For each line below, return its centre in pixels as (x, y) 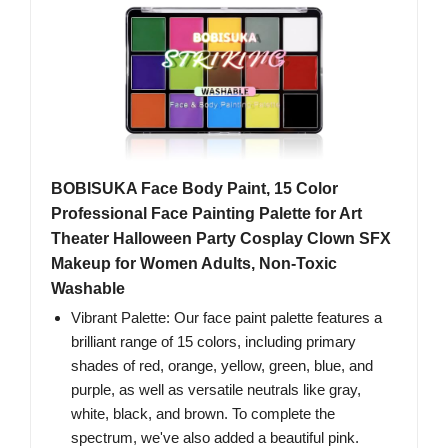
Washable (88, 289)
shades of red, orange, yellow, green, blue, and (222, 366)
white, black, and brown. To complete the (203, 414)
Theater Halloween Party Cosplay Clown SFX (221, 239)
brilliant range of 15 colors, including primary (213, 342)
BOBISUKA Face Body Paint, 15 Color (194, 189)
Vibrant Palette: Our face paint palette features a (226, 318)
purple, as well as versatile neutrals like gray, (216, 390)
